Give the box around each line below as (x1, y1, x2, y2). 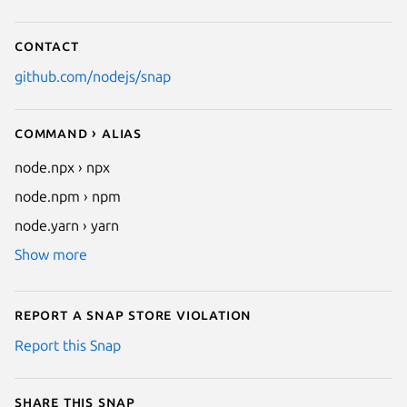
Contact (15, 36, 79, 54)
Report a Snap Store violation (15, 305, 253, 323)
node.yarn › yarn (15, 216, 119, 233)
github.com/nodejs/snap (15, 67, 171, 84)
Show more (15, 245, 87, 263)
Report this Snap (15, 336, 121, 353)
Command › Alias (15, 124, 142, 141)
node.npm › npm (15, 187, 121, 204)
